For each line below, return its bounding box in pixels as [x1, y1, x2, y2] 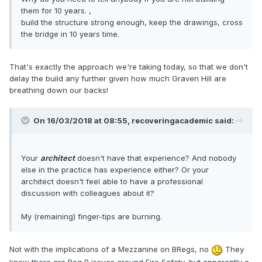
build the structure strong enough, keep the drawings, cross [21, 18, 243, 27]
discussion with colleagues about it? [21, 188, 154, 198]
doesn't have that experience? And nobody [75, 153, 236, 163]
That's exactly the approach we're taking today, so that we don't [9, 62, 248, 72]
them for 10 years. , [21, 6, 91, 16]
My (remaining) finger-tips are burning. [21, 212, 162, 222]
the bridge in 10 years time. [21, 29, 122, 39]
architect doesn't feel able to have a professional [21, 177, 203, 187]
